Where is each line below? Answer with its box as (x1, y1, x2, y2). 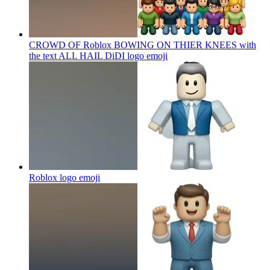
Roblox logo (29, 172, 77, 183)
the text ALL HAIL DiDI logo (29, 50, 144, 61)
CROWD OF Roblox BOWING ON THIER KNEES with (29, 39, 256, 50)
